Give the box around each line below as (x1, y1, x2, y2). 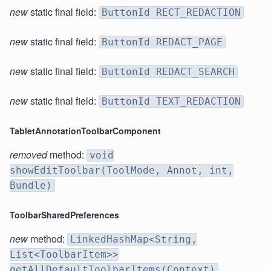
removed (10, 148, 47, 162)
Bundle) (10, 180, 52, 192)
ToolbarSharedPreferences (10, 209, 119, 221)
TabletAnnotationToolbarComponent (10, 125, 161, 137)
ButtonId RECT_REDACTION (102, 7, 241, 19)
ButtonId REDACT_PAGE (102, 36, 223, 48)
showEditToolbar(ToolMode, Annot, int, (10, 165, 233, 177)
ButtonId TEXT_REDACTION (102, 96, 241, 108)
